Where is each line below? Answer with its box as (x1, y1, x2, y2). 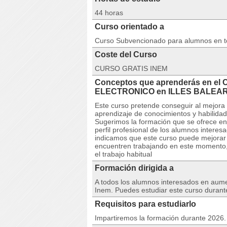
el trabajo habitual (95, 150, 152, 158)
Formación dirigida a (95, 164, 174, 172)
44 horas (95, 9, 123, 17)
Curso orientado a (95, 22, 164, 31)
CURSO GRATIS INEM (95, 64, 168, 72)
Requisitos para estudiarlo (95, 200, 196, 208)
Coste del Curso (95, 50, 157, 59)
